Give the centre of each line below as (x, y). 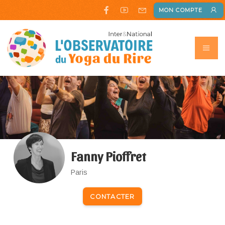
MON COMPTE (181, 10)
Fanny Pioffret (109, 156)
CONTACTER (113, 196)
